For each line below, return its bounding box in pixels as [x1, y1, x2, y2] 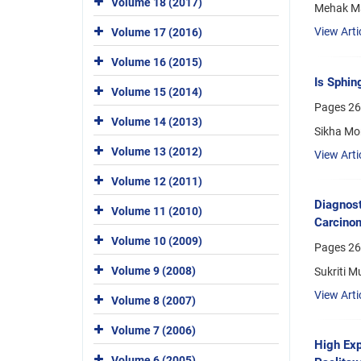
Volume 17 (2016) [111, 25, 202, 39]
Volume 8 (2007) [111, 293, 196, 307]
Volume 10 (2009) [111, 234, 202, 247]
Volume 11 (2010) [111, 204, 202, 218]
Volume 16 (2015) [111, 55, 202, 68]
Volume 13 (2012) [111, 144, 202, 158]
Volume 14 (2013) [111, 114, 202, 128]
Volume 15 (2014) [111, 85, 202, 98]
